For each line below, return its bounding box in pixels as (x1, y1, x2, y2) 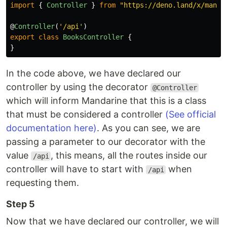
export (10, 33, 34, 41)
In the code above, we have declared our (6, 68, 181, 79)
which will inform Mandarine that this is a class (6, 95, 206, 106)
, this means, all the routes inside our (51, 150, 208, 161)
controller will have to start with (6, 164, 146, 174)
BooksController (63, 33, 124, 41)
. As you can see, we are (97, 123, 200, 133)
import (10, 1, 34, 9)
